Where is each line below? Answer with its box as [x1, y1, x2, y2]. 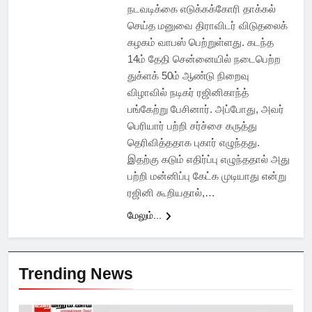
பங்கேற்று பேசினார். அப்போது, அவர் [127, 103, 284, 116]
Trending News [19, 265, 133, 283]
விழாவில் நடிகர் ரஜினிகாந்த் [127, 86, 249, 99]
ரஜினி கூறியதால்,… [127, 187, 215, 199]
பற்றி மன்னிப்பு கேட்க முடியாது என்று [127, 170, 286, 182]
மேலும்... [127, 210, 162, 221]
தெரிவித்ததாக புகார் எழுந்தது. [127, 136, 260, 149]
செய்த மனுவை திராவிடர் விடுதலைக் [127, 19, 288, 32]
